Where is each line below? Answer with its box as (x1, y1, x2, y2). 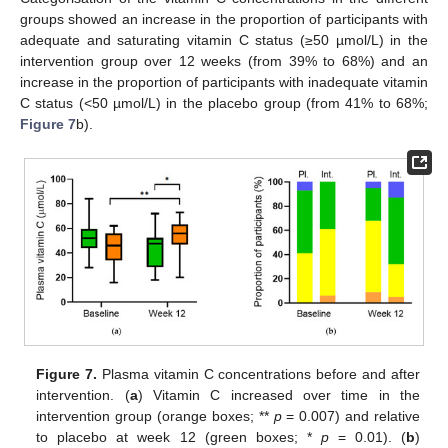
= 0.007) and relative (281, 407, 420, 424)
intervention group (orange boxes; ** (36, 407, 274, 424)
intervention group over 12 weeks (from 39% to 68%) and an (20, 53, 428, 70)
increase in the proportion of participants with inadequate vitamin (20, 74, 428, 91)
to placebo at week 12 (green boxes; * (36, 428, 321, 445)
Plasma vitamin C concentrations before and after (97, 365, 420, 382)
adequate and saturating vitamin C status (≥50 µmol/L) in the (20, 32, 428, 49)
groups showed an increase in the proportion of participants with (20, 11, 428, 28)
